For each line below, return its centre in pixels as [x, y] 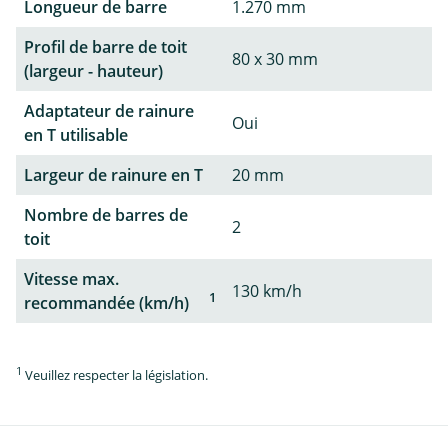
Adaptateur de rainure [109, 110]
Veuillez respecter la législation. [115, 375]
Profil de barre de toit [105, 46]
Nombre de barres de [106, 214]
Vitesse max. [71, 278]
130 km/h [267, 290]
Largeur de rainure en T [113, 174]
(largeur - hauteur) [93, 70]
